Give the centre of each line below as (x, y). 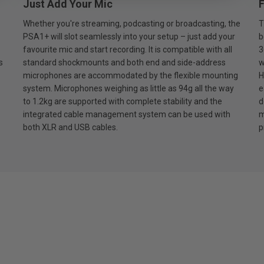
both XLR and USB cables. (71, 127)
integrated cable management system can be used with (126, 114)
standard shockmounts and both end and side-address (124, 62)
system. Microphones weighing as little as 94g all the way (128, 88)
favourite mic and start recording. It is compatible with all (127, 49)
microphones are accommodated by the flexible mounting (130, 75)
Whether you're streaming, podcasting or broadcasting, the (131, 23)
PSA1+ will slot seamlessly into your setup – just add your (129, 36)
